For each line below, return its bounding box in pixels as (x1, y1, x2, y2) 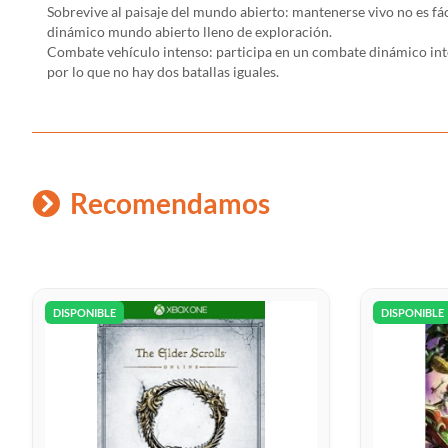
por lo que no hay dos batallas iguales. (47, 63, 279, 81)
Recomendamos (70, 186, 270, 221)
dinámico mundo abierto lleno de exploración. (47, 23, 332, 41)
